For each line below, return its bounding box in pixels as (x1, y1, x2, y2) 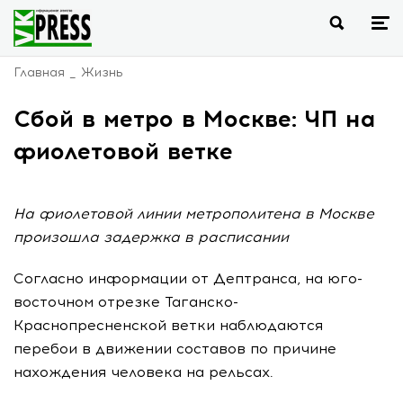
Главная (13, 65, 65, 80)
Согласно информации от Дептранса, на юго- (13, 270, 363, 287)
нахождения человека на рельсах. (13, 363, 273, 381)
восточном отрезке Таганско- (13, 293, 238, 310)
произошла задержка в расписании (13, 228, 289, 246)
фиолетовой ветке (13, 137, 233, 166)
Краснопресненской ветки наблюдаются (13, 317, 323, 334)
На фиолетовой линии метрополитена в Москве (13, 205, 374, 222)
